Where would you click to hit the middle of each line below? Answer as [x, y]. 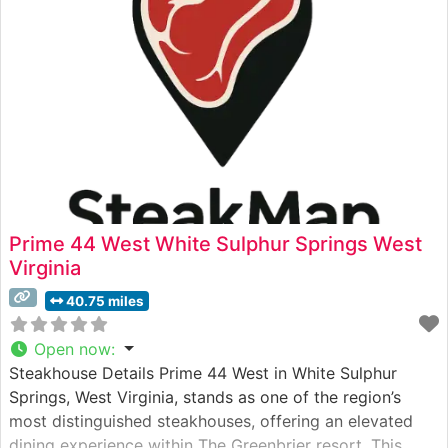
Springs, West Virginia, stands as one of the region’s [205, 396]
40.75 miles [104, 300]
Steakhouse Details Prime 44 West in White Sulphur [203, 372]
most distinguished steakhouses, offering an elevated [211, 420]
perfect [37, 22]
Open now [72, 348]
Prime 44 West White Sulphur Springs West [215, 243]
